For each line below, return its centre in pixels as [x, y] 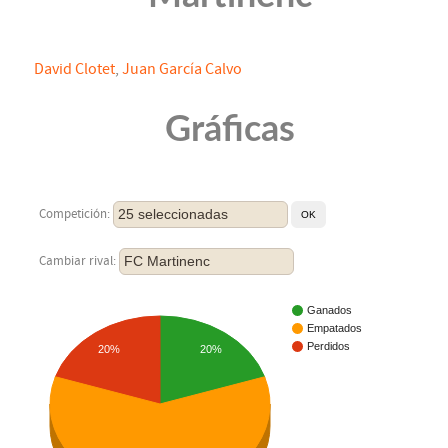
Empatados [334, 328]
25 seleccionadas [173, 214]
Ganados [329, 310]
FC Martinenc [167, 261]
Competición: [76, 214]
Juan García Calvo [182, 69]
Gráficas [230, 130]
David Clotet [74, 69]
